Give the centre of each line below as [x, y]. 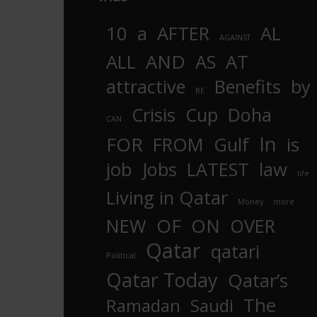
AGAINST [235, 38]
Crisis [154, 115]
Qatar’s [258, 281]
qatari [235, 252]
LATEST [218, 169]
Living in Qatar [167, 198]
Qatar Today [162, 280]
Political [121, 255]
